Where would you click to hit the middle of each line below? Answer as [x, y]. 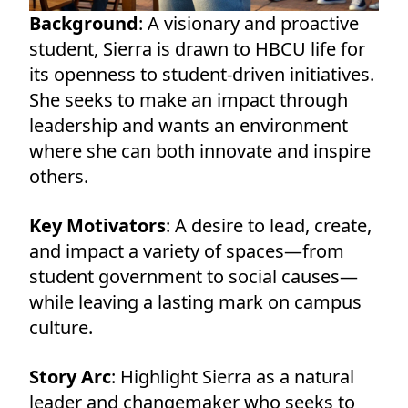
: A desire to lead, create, [269, 225]
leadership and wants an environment [189, 125]
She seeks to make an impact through [189, 99]
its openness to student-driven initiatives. [202, 74]
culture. [61, 327]
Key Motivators [97, 225]
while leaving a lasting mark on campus [195, 301]
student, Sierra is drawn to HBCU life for [197, 48]
